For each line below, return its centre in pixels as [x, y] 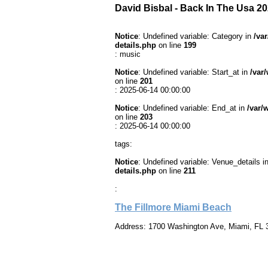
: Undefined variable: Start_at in [194, 72]
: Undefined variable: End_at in [193, 108]
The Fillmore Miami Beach [173, 208]
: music [128, 54]
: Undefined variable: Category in [196, 36]
